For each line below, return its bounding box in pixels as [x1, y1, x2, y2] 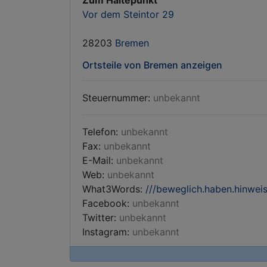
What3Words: [82, 183, 145, 195]
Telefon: [82, 126, 121, 138]
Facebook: [82, 197, 132, 209]
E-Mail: [82, 154, 116, 166]
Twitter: [82, 212, 119, 223]
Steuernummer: [82, 92, 153, 104]
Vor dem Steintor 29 [82, 8, 174, 20]
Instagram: [82, 226, 132, 238]
